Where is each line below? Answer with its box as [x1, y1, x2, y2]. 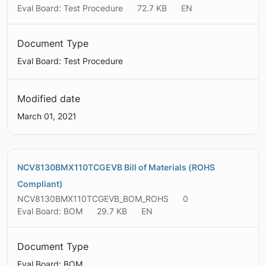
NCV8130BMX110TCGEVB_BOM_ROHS [17, 194, 169, 204]
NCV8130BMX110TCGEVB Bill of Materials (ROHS [17, 162, 215, 173]
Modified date [17, 93, 80, 105]
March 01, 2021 [17, 111, 77, 122]
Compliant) [17, 179, 63, 189]
